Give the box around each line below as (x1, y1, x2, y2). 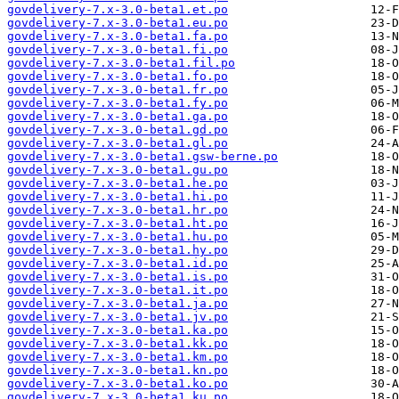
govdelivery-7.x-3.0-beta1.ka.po (7, 323, 228, 338)
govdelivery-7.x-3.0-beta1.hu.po (7, 230, 228, 244)
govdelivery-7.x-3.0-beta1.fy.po (7, 96, 228, 110)
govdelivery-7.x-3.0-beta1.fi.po (7, 43, 228, 57)
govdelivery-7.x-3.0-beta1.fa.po (7, 29, 228, 44)
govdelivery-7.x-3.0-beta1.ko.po (7, 377, 228, 391)
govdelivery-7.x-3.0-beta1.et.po (7, 3, 228, 17)
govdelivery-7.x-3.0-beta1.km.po (7, 350, 228, 364)
